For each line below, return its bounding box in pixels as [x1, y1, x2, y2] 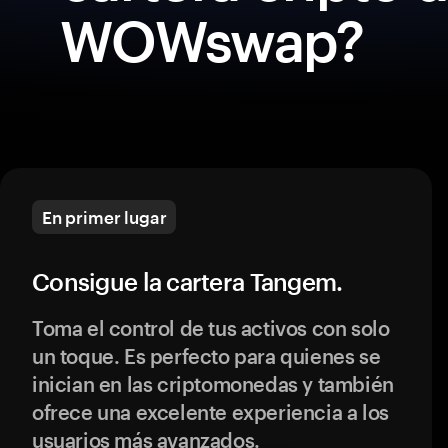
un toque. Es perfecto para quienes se [32, 344, 381, 368]
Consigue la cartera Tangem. [32, 267, 343, 296]
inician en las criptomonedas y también [32, 372, 394, 396]
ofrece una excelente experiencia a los [32, 400, 389, 424]
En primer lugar [42, 207, 167, 227]
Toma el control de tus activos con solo [32, 316, 390, 340]
